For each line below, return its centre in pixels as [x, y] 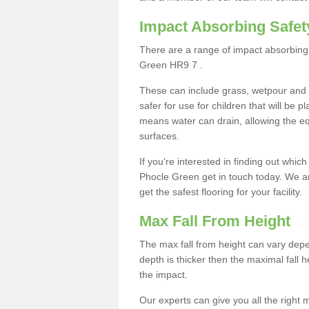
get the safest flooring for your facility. [222, 192]
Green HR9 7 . [171, 65]
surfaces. [159, 136]
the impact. [163, 275]
